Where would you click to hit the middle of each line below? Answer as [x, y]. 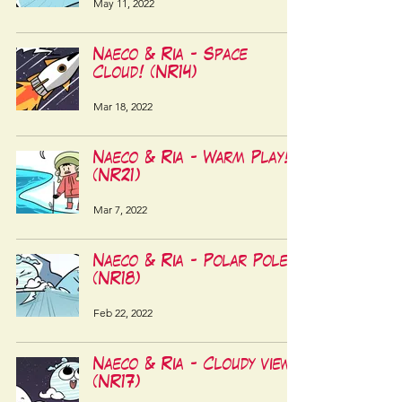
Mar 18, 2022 [123, 106]
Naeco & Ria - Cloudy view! [196, 366]
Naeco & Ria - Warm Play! [192, 159]
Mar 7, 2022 [120, 209]
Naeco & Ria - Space [170, 56]
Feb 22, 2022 [123, 312]
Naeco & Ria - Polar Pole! [194, 262]
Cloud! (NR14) [145, 74]
